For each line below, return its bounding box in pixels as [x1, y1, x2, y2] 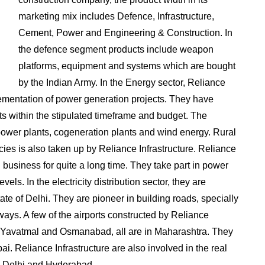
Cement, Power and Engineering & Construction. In [18, 28, 232, 38]
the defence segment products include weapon [18, 44, 214, 54]
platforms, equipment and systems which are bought [18, 61, 235, 71]
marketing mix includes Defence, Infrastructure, [18, 11, 214, 21]
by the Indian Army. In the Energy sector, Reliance [18, 77, 225, 88]
